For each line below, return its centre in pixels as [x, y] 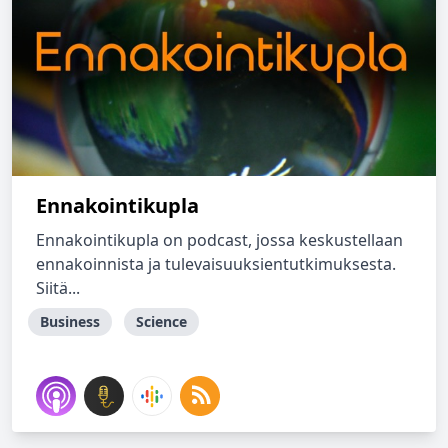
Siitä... [58, 288]
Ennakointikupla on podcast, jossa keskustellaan [219, 240]
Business [70, 321]
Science [161, 321]
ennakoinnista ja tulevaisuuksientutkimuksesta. [216, 264]
